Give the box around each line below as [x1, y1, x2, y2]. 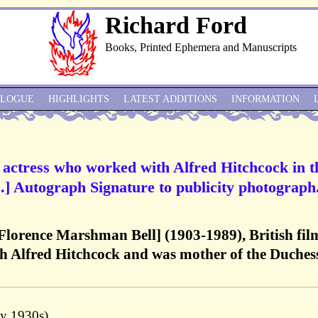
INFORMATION [231, 94, 300, 104]
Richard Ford [105, 12, 247, 38]
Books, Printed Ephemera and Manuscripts [105, 41, 297, 53]
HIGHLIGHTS [48, 94, 109, 104]
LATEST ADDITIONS [124, 94, 217, 104]
